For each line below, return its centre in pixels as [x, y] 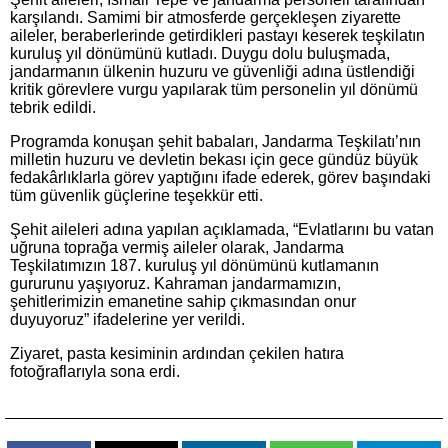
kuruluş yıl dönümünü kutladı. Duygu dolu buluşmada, [200, 53]
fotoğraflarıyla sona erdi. [95, 371]
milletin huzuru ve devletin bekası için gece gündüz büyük [214, 159]
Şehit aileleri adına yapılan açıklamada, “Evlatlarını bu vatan [222, 229]
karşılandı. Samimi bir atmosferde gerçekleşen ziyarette [205, 17]
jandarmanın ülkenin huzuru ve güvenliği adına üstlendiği [212, 71]
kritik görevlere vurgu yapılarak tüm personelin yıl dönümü [214, 89]
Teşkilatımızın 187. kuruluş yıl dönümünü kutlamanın [194, 265]
